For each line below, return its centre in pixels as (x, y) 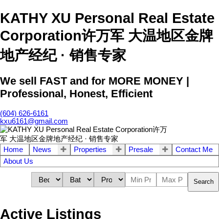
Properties (90, 149)
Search (204, 182)
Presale (141, 149)
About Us (18, 161)
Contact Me (194, 149)
